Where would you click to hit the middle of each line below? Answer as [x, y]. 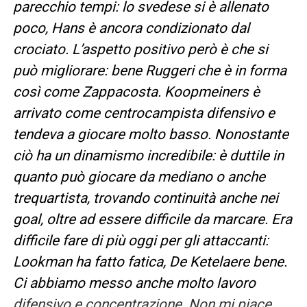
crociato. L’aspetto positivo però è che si [140, 49]
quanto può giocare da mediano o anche [139, 176]
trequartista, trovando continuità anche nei [145, 198]
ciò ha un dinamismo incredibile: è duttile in [148, 155]
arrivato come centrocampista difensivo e [144, 113]
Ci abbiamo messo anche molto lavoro [134, 283]
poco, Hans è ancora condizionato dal [131, 28]
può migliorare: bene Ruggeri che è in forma [149, 70]
